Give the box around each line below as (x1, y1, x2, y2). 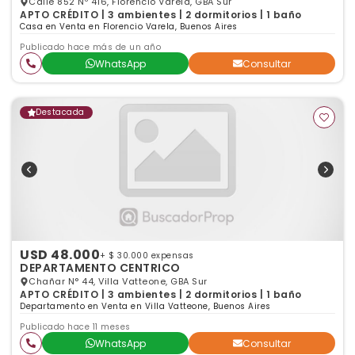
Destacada (36, 106, 85, 118)
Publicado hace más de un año (20, 41, 161, 53)
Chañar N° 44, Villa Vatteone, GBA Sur (29, 275, 208, 288)
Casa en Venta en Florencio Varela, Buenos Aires (20, 21, 238, 32)
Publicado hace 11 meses (20, 321, 131, 333)
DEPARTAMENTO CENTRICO (20, 260, 181, 276)
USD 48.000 (20, 246, 100, 264)
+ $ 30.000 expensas (100, 249, 194, 261)
